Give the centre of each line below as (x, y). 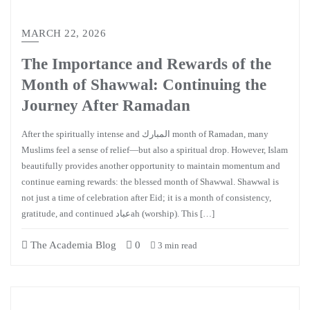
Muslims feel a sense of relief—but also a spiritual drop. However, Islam (155, 150)
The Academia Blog (72, 245)
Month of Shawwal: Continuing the (144, 84)
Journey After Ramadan (106, 105)
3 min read (176, 245)
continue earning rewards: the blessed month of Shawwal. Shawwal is (150, 182)
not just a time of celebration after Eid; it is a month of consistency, (146, 198)
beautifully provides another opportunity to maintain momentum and (151, 166)
